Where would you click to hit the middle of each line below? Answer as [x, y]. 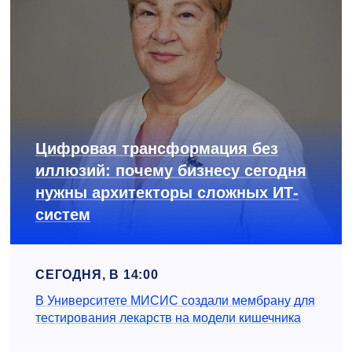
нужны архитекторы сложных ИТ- [167, 192]
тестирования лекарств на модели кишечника [168, 317]
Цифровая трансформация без [157, 148]
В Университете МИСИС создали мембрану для [175, 300]
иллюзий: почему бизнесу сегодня [171, 170]
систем [63, 214]
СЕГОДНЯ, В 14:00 [97, 274]
